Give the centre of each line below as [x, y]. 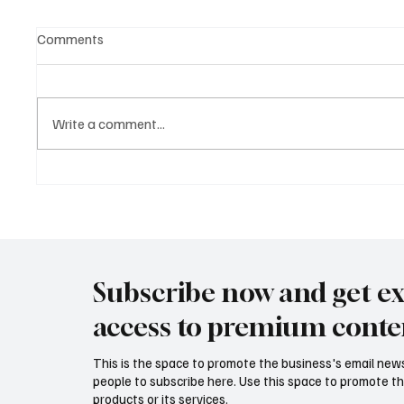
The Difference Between [143, 177]
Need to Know [108, 217]
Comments [71, 38]
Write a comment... [109, 123]
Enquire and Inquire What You [160, 197]
